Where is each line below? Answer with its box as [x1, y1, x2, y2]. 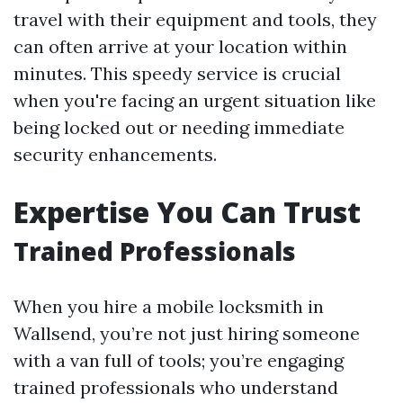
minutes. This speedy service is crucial [13, 62, 341, 85]
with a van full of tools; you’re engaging [13, 349, 344, 372]
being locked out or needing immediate [13, 116, 345, 139]
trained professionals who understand [13, 376, 338, 399]
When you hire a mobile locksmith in [13, 295, 324, 318]
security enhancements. [13, 143, 217, 166]
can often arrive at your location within [13, 35, 347, 58]
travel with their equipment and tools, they [13, 8, 377, 31]
